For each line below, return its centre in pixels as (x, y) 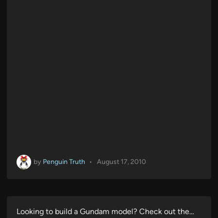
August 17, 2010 (121, 162)
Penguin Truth (64, 162)
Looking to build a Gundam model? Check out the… (105, 211)
